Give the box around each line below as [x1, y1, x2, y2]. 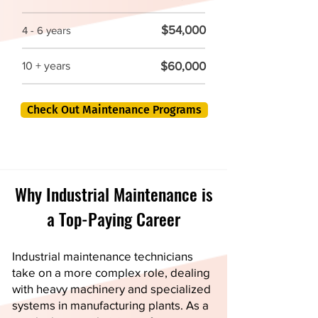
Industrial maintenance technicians [12, 249, 193, 263]
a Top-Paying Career [47, 206, 180, 231]
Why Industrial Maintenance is [14, 181, 213, 207]
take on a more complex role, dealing [12, 265, 210, 279]
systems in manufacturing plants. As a [12, 298, 209, 312]
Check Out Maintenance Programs [27, 103, 202, 116]
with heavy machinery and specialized [12, 282, 211, 295]
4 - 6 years [22, 24, 71, 36]
